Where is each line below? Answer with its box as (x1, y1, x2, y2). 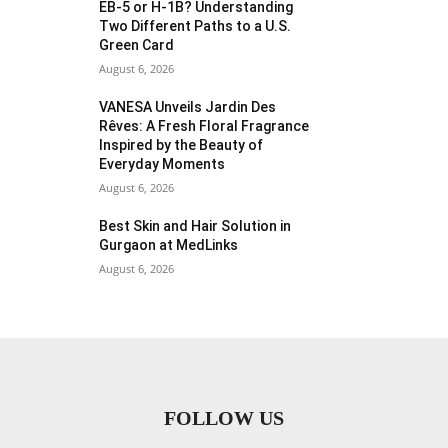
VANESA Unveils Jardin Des (99, 98, 277, 115)
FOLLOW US (164, 406, 284, 429)
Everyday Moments (99, 155, 226, 172)
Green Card (99, 36, 175, 53)
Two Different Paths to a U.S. (99, 17, 292, 34)
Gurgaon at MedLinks (99, 236, 239, 253)
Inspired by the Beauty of (99, 136, 264, 153)
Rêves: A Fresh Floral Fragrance (99, 117, 310, 134)
